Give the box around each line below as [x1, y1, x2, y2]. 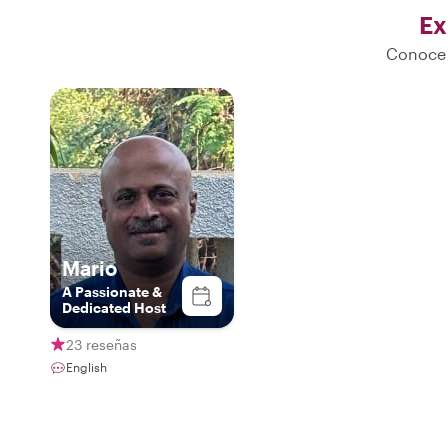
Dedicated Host [62, 299, 166, 316]
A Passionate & [62, 283, 162, 300]
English [66, 360, 107, 374]
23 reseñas [66, 335, 137, 353]
